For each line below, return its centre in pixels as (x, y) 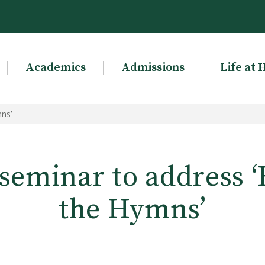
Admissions (153, 68)
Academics (55, 68)
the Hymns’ (132, 210)
